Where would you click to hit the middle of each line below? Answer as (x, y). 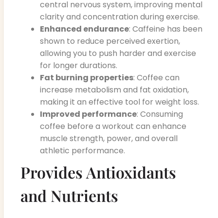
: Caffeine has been (166, 29)
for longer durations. (79, 65)
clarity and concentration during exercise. (120, 17)
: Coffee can (156, 77)
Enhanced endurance (84, 29)
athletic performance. (82, 150)
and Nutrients (69, 195)
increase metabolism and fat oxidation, (114, 90)
